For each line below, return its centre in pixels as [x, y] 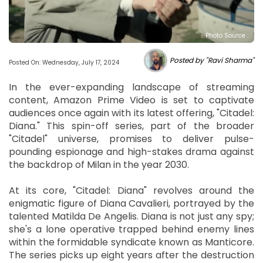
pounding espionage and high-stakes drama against [131, 151]
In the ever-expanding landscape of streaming [131, 87]
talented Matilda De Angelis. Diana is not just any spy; [131, 216]
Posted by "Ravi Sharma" [212, 60]
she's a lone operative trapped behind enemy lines [131, 229]
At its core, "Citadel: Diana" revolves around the [131, 190]
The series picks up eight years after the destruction [131, 255]
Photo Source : [227, 35]
